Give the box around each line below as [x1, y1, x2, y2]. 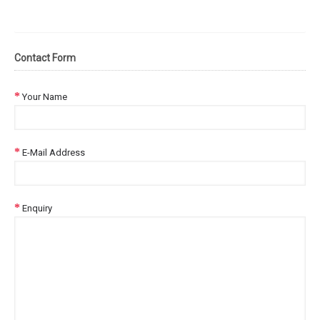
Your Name [22, 91, 67, 102]
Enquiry [22, 203, 52, 214]
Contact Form [14, 52, 76, 64]
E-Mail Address [22, 147, 85, 158]
